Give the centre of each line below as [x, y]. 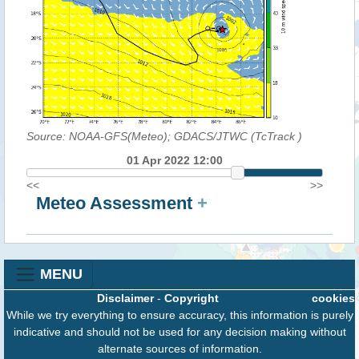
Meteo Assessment [117, 204]
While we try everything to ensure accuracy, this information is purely [179, 315]
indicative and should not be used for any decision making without [179, 332]
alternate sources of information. [179, 349]
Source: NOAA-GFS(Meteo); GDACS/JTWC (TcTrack [162, 137]
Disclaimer [125, 298]
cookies [333, 298]
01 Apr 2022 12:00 [175, 161]
